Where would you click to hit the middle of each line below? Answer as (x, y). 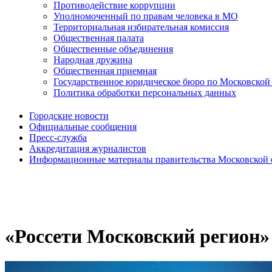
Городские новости (69, 116)
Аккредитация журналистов (88, 149)
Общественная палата (99, 38)
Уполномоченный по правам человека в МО (146, 16)
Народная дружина (93, 60)
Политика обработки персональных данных (145, 93)
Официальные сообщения (83, 127)
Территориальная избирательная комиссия (141, 27)
